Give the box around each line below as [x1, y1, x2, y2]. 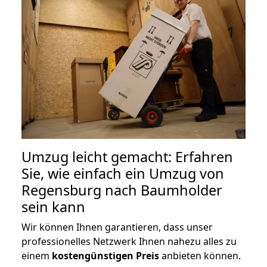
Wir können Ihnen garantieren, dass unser [21, 220, 213, 234]
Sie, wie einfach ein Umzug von [21, 163, 224, 183]
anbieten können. [159, 249, 241, 262]
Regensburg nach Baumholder [21, 180, 222, 200]
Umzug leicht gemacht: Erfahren [21, 147, 233, 166]
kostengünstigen [52, 249, 133, 262]
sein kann [21, 197, 85, 216]
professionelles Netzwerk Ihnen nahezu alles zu [21, 234, 237, 248]
